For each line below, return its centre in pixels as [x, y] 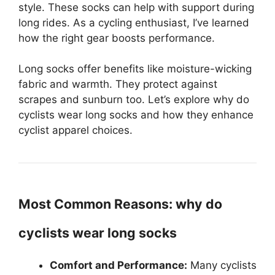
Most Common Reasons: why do [120, 204]
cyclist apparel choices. [76, 130]
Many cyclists [222, 265]
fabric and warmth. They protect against [118, 84]
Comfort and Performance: [118, 265]
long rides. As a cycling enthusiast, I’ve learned [134, 22]
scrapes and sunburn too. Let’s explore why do [134, 99]
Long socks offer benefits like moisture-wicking [135, 69]
